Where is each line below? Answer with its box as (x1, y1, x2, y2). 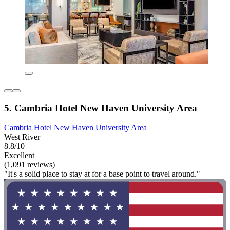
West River (4, 132, 40, 142)
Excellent (4, 151, 34, 160)
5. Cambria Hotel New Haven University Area (4, 102, 197, 113)
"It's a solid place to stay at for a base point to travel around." (4, 169, 200, 179)
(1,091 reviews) (4, 160, 55, 169)
